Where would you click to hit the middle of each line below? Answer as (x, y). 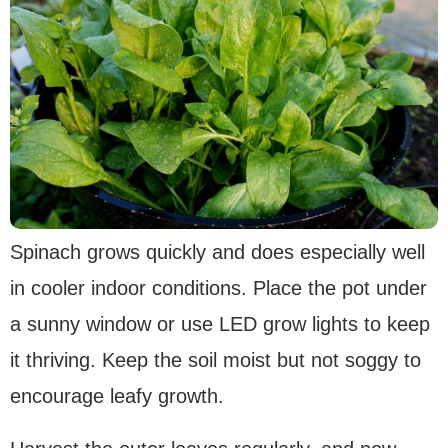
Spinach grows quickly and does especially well (217, 251)
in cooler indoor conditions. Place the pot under (218, 287)
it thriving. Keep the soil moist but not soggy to (215, 359)
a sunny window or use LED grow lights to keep (220, 323)
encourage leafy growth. (117, 395)
